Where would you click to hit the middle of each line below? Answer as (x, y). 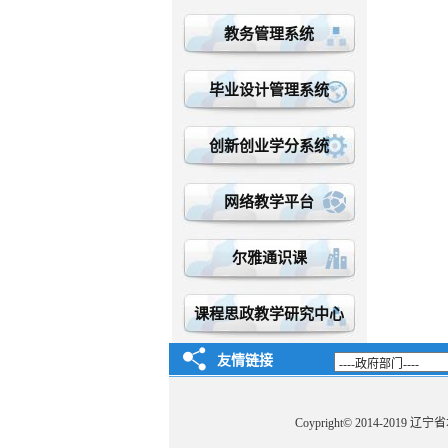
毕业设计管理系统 (269, 90)
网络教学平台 (269, 202)
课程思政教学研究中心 (269, 314)
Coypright (318, 423)
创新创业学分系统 (269, 146)
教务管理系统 (269, 34)
